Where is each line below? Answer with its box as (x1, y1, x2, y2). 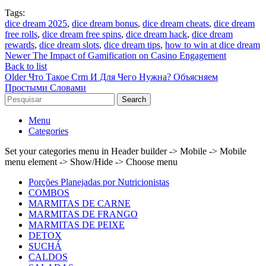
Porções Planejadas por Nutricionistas (28, 177, 169, 188)
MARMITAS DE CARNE (28, 198, 131, 209)
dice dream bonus (72, 18, 138, 29)
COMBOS (28, 188, 69, 198)
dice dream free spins (42, 29, 121, 40)
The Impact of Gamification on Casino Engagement (33, 50, 226, 61)
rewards (5, 40, 34, 50)
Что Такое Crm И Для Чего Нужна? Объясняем (28, 72, 218, 83)
